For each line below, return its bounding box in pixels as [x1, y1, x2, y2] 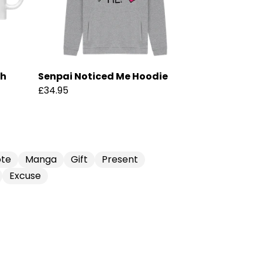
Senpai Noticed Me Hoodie [38, 70, 168, 84]
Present [102, 153, 138, 167]
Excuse [9, 169, 41, 183]
